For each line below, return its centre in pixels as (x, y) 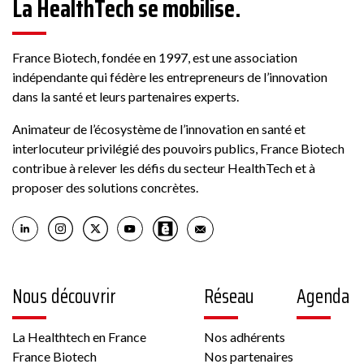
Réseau (230, 296)
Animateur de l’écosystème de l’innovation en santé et (159, 128)
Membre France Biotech (273, 118)
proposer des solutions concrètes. (105, 187)
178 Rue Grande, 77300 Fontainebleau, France (183, 28)
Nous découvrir (64, 296)
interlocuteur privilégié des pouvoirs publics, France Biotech (178, 148)
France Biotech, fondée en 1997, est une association (155, 57)
